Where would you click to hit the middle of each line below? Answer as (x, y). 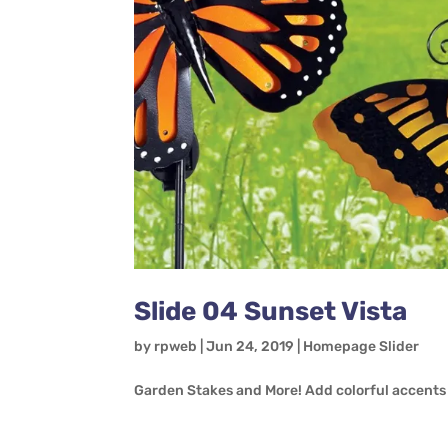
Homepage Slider (361, 347)
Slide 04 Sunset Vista (271, 312)
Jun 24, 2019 (250, 347)
